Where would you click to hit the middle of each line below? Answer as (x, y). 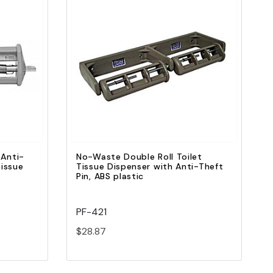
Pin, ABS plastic (110, 176)
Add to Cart (154, 78)
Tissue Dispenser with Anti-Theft (150, 167)
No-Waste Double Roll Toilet (139, 157)
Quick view (154, 59)
